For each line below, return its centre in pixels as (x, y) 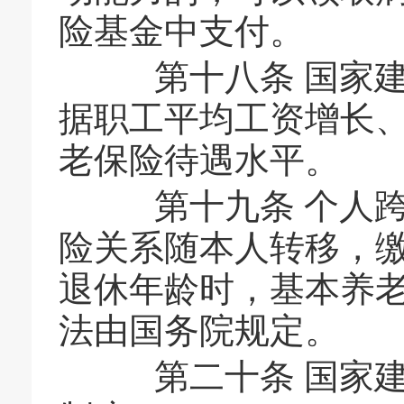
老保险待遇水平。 (199, 160)
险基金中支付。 (182, 31)
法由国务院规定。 (199, 331)
